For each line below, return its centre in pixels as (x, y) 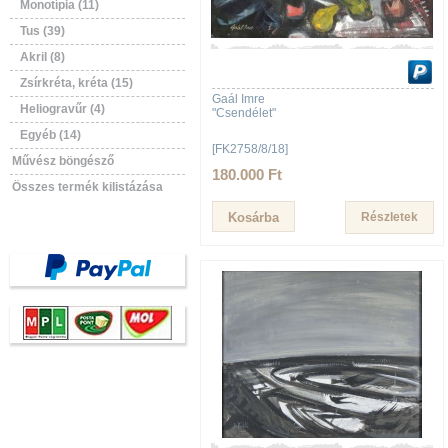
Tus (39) (42, 31)
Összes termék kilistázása (87, 187)
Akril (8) (42, 57)
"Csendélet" (244, 113)
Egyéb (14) (50, 135)
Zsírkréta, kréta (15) (76, 83)
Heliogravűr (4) (62, 109)
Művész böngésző (63, 161)
